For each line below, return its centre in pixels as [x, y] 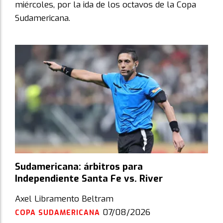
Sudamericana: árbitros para [79, 167]
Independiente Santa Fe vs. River [89, 179]
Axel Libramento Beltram [64, 199]
